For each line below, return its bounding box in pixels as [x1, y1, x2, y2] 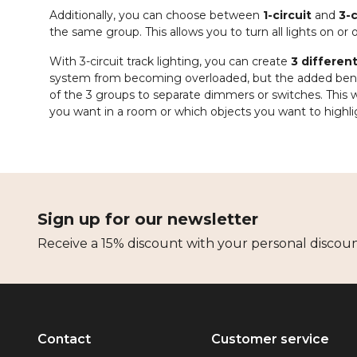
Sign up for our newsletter [37, 209, 258, 229]
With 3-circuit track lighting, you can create [49, 54, 291, 69]
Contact [37, 331, 91, 347]
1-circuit [263, 8, 312, 22]
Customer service [211, 331, 330, 347]
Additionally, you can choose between [49, 8, 263, 22]
